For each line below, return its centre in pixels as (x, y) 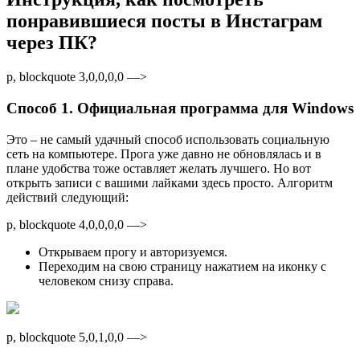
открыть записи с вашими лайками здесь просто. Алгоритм (170, 182)
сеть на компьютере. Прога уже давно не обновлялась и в (164, 153)
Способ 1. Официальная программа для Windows (180, 108)
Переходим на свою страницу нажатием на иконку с (182, 266)
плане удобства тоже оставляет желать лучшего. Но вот (159, 168)
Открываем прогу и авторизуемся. (133, 252)
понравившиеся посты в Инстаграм (164, 21)
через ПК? (52, 43)
